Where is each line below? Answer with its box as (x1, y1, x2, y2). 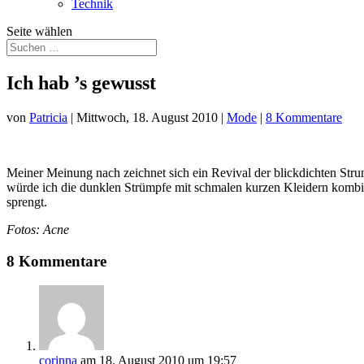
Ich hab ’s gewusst (6, 71, 156, 93)
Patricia (29, 110, 67, 124)
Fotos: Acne (6, 222, 69, 236)
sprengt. (6, 194, 47, 209)
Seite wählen (6, 24, 72, 38)
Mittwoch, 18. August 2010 (76, 110, 218, 124)
